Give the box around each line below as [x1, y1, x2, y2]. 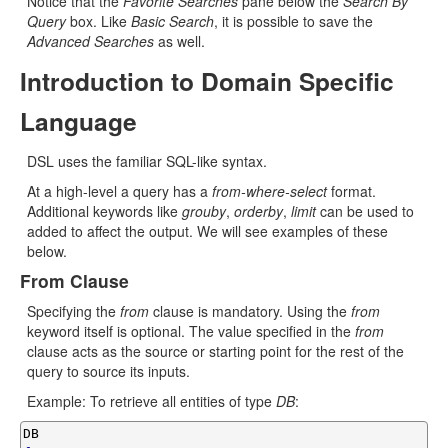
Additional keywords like [27, 201, 182, 221]
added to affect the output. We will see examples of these [27, 221, 388, 241]
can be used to [316, 201, 414, 221]
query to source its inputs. [27, 361, 190, 381]
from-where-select [212, 181, 327, 201]
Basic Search [131, 11, 214, 31]
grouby [182, 201, 226, 221]
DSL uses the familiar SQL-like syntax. [27, 151, 267, 171]
